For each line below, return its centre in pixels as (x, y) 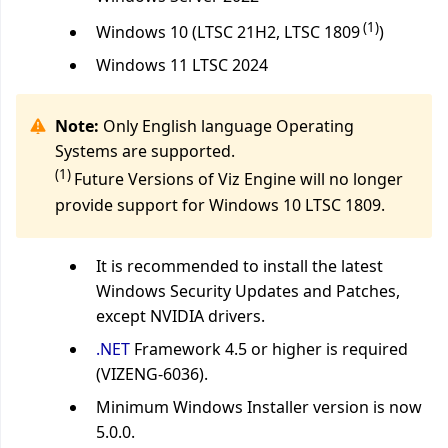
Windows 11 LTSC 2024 (182, 65)
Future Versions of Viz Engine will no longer (238, 179)
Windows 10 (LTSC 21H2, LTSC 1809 (228, 32)
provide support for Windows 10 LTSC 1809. (220, 204)
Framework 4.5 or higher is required (269, 348)
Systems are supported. (145, 151)
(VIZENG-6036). (152, 373)
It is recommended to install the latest (239, 265)
